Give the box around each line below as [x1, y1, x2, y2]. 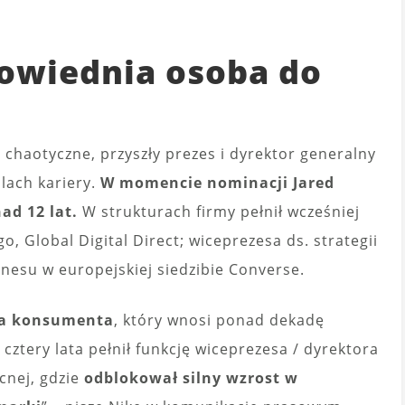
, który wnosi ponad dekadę [114, 310, 325, 331]
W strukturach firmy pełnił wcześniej [82, 202, 360, 222]
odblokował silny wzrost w [84, 368, 298, 389]
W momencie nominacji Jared [100, 173, 334, 193]
